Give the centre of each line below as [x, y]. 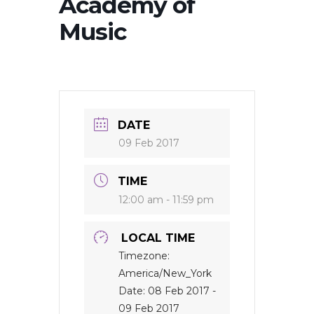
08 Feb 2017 [179, 291]
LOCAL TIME [158, 238]
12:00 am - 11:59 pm [166, 200]
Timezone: [144, 256]
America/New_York [165, 273]
